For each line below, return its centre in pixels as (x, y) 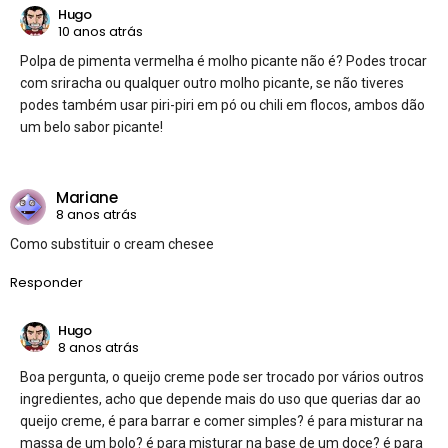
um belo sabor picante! (91, 126)
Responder (46, 282)
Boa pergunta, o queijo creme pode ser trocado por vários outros (222, 376)
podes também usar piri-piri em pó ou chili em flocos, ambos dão (222, 104)
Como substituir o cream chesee (112, 243)
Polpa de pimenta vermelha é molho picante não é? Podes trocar (223, 60)
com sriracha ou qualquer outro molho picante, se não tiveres (212, 82)
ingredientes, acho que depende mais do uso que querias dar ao (220, 398)
